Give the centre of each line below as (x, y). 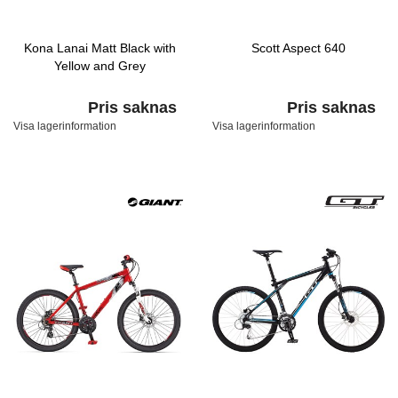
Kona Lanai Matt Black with (99, 48)
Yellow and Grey (99, 66)
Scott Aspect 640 (298, 48)
